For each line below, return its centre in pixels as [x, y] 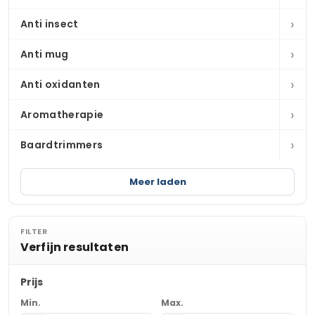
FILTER [34, 231]
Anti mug [45, 54]
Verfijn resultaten [75, 247]
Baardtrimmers [62, 145]
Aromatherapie [62, 115]
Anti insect [50, 24]
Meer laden [157, 182]
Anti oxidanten [60, 84]
